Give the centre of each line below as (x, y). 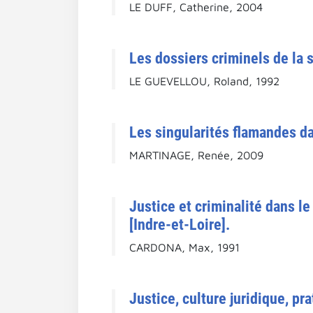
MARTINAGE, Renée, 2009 (196, 155)
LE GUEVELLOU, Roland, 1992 (204, 81)
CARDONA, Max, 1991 (184, 247)
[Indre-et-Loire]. (180, 224)
